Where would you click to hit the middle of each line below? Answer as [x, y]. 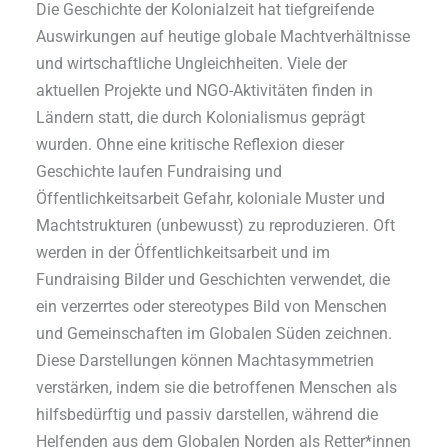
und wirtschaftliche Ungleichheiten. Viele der [192, 63]
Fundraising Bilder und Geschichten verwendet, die [213, 279]
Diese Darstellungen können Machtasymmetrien [205, 360]
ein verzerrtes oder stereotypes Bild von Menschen [212, 306]
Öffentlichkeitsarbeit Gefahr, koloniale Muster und [211, 198]
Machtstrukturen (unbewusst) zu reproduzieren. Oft [216, 225]
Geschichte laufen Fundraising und [159, 171]
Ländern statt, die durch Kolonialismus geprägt [201, 117]
